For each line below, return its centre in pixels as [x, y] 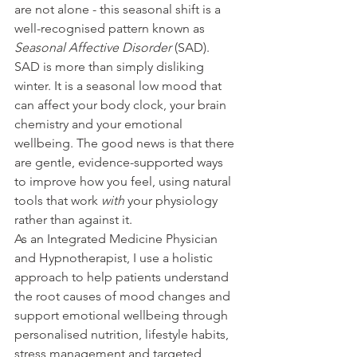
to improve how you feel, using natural [124, 181]
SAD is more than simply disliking [111, 66]
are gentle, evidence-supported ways [120, 162]
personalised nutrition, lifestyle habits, [123, 334]
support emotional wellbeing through [123, 315]
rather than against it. [73, 219]
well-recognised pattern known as [111, 28]
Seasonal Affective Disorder [93, 47]
